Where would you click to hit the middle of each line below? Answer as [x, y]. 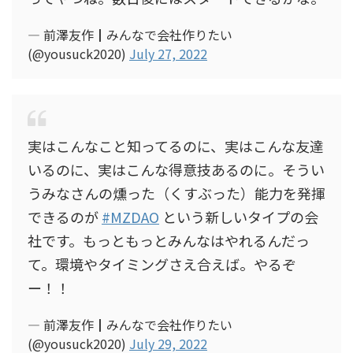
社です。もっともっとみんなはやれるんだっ [169, 240]
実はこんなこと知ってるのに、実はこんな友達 [176, 146]
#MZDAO [130, 217]
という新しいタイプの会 [239, 217]
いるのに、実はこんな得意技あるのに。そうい [176, 169]
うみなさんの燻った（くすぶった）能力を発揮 [176, 193]
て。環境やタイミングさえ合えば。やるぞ [162, 264]
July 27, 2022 [168, 54]
